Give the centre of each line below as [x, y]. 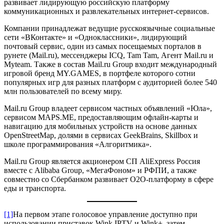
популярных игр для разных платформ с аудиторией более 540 [110, 82]
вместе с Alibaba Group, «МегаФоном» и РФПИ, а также [100, 170]
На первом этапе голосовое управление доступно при [105, 214]
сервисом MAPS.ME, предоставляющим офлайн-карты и [101, 117]
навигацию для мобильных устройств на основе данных [100, 126]
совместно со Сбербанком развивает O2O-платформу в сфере [109, 179]
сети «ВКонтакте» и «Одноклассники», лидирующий [95, 37]
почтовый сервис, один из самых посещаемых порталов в [103, 46]
